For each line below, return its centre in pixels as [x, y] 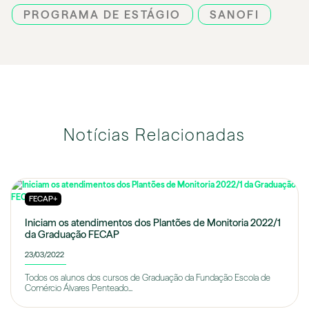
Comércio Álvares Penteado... [79, 288]
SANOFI [235, 15]
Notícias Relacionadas [154, 135]
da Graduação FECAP [77, 235]
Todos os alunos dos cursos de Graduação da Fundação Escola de [148, 278]
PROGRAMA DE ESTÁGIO [102, 15]
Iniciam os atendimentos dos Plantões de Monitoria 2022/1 [153, 223]
